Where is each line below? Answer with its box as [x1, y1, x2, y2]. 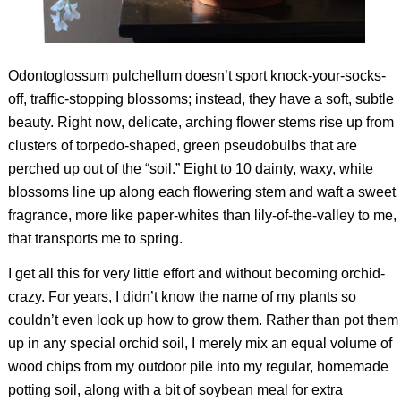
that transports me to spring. [7, 230, 183, 246]
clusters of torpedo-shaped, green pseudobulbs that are [7, 137, 357, 153]
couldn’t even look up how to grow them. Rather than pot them [7, 312, 398, 328]
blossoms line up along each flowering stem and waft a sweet [7, 183, 396, 200]
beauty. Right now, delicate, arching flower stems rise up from [7, 114, 394, 130]
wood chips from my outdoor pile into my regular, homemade [7, 359, 388, 375]
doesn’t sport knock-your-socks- [181, 67, 386, 83]
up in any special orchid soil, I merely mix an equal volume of [7, 336, 392, 352]
